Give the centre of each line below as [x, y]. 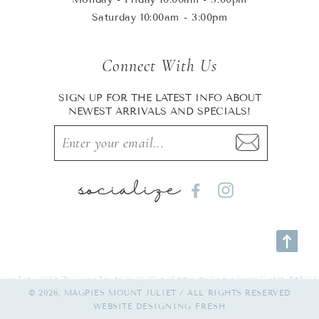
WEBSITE [114, 306]
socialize [130, 190]
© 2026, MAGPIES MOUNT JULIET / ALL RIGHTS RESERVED [159, 293]
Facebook [213, 195]
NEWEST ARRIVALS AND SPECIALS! [159, 111]
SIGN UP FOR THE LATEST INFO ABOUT [159, 98]
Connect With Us [159, 66]
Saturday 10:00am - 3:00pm [159, 17]
